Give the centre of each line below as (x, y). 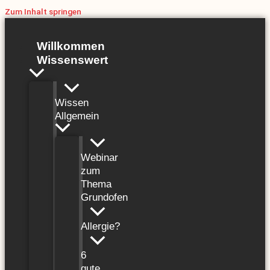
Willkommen (71, 46)
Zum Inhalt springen (43, 11)
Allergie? (100, 226)
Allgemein (77, 116)
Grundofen (104, 197)
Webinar (99, 157)
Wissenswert (72, 60)
